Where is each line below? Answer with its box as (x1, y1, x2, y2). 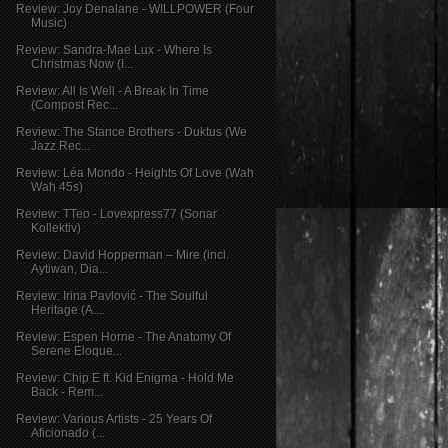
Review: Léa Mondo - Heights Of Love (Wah (15, 165, 254, 180)
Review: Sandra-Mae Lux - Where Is (15, 42, 212, 57)
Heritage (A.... (30, 302, 105, 317)
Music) (30, 15, 67, 30)
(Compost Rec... (30, 97, 118, 112)
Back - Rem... (30, 384, 103, 399)
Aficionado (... (30, 425, 105, 440)
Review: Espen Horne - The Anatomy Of (15, 329, 231, 344)
